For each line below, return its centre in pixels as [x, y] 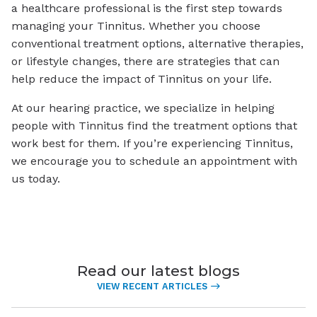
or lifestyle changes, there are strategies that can [145, 62]
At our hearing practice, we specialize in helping [143, 108]
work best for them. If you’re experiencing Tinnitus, [152, 144]
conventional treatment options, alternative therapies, [157, 44]
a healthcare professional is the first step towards [147, 8]
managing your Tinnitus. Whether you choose [136, 26]
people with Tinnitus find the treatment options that [154, 126]
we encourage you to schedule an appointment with [154, 161]
